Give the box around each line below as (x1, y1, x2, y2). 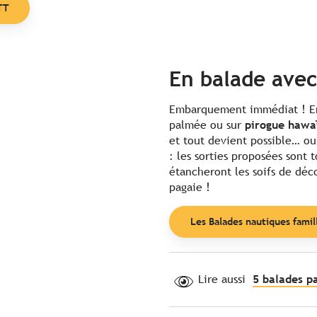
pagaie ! (169, 180, 210, 194)
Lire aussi (198, 272, 246, 286)
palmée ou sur (169, 117, 245, 132)
